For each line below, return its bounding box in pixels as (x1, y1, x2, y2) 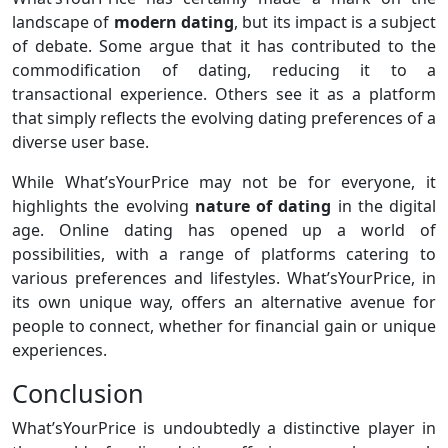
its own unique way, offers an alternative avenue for (12, 291, 436, 314)
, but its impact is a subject (234, 11, 437, 34)
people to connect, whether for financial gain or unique (12, 315, 436, 338)
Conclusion (12, 376, 144, 411)
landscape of (12, 11, 114, 34)
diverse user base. (12, 131, 149, 154)
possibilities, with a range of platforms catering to (12, 243, 436, 266)
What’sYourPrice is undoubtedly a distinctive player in (12, 417, 436, 440)
